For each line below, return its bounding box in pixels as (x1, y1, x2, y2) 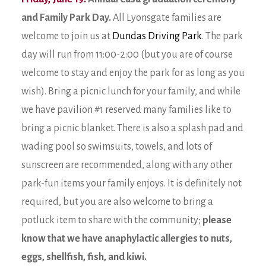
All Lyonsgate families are (111, 12, 221, 23)
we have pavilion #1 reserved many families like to (21, 104, 232, 115)
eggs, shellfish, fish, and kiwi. (21, 252, 147, 262)
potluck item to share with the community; (21, 215, 202, 226)
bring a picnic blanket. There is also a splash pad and (21, 123, 243, 134)
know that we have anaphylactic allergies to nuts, (21, 233, 232, 244)
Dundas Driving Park (112, 31, 202, 42)
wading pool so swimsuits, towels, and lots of (21, 141, 212, 152)
